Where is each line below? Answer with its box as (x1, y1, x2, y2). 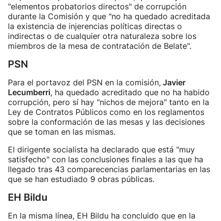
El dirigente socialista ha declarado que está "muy (8, 145, 195, 154)
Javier (161, 77, 185, 87)
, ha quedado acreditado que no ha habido (50, 87, 210, 97)
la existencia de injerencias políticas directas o (8, 21, 182, 31)
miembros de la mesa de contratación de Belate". (8, 41, 191, 51)
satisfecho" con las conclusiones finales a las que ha (8, 154, 203, 164)
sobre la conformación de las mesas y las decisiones (8, 117, 205, 127)
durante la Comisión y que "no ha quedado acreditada (8, 11, 210, 21)
